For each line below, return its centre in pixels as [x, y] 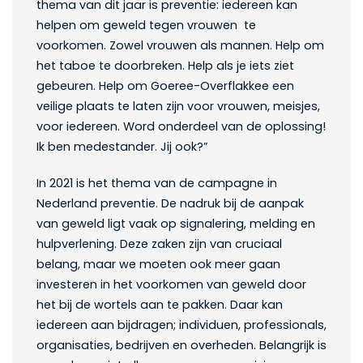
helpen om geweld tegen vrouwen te [146, 26]
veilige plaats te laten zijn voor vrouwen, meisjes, [178, 107]
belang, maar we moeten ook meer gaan [158, 265]
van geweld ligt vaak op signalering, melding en [176, 224]
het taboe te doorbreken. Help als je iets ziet [165, 66]
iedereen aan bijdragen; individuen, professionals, [181, 325]
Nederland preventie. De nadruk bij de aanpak [170, 204]
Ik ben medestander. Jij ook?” [122, 147]
